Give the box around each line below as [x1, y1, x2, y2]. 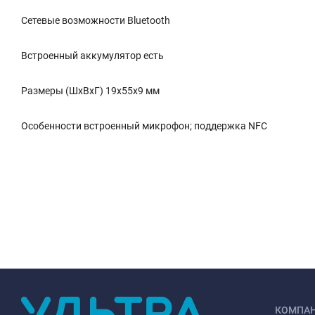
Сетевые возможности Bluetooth [21, 15, 170, 26]
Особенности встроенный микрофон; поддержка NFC [21, 120, 267, 131]
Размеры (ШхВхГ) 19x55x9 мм [21, 85, 160, 96]
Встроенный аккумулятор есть [21, 50, 164, 61]
